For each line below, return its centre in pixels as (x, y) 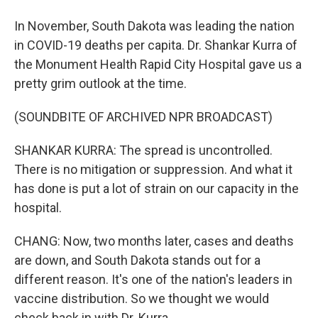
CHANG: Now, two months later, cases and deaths (154, 241)
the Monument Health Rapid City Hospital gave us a (158, 64)
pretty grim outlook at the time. (100, 83)
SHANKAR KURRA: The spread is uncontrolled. (143, 150)
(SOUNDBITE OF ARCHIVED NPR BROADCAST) (143, 117)
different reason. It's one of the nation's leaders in (153, 279)
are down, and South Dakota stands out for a (137, 260)
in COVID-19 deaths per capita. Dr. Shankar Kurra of (156, 45)
